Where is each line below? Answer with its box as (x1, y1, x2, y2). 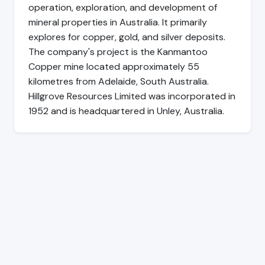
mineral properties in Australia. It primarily (28, 16, 207, 29)
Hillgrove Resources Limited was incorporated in (28, 90, 235, 103)
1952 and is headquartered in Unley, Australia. (28, 105, 224, 118)
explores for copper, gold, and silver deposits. (28, 31, 225, 44)
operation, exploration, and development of (28, 1, 217, 14)
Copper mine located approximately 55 (28, 60, 199, 73)
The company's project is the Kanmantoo (28, 46, 208, 59)
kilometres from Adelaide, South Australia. (28, 75, 209, 88)
